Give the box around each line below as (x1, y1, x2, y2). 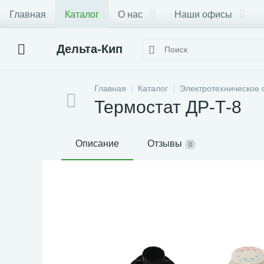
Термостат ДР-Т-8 (94, 97, 242, 117)
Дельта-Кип (57, 42, 123, 55)
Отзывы (147, 138, 182, 148)
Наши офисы (174, 9, 232, 19)
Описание (75, 138, 119, 148)
